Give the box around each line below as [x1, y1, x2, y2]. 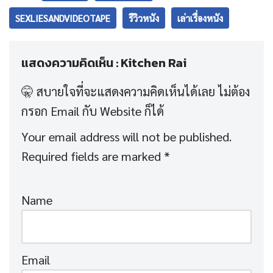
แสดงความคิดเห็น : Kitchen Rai [21, 54, 186, 73]
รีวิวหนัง [129, 12, 159, 24]
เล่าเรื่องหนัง [177, 12, 223, 24]
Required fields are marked [21, 148, 164, 165]
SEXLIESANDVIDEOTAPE [15, 12, 110, 24]
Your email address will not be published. [21, 129, 232, 145]
